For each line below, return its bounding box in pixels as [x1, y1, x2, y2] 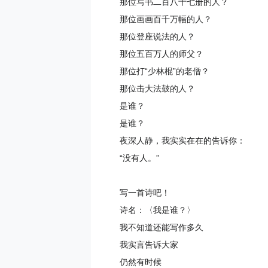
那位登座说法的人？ [120, 32, 195, 42]
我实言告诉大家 [120, 240, 178, 250]
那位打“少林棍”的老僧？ [120, 66, 209, 77]
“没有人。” [120, 153, 159, 163]
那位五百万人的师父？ [120, 49, 203, 59]
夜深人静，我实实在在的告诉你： [120, 136, 245, 146]
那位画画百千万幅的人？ [120, 14, 212, 25]
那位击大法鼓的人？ [120, 84, 195, 94]
